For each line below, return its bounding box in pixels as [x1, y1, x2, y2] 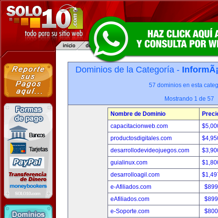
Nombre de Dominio [110, 110, 165, 117]
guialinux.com [110, 159, 147, 166]
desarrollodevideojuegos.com [110, 147, 189, 154]
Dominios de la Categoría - [75, 65, 182, 74]
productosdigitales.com [110, 135, 172, 142]
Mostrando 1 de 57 [164, 95, 214, 102]
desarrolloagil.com [110, 171, 160, 178]
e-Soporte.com [110, 208, 149, 215]
